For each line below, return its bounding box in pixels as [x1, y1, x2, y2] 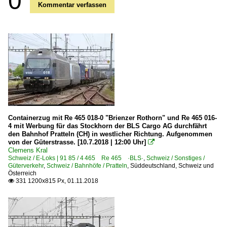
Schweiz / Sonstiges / [146, 154, 205, 162]
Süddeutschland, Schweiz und [130, 162, 214, 169]
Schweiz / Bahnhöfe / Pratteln [47, 162, 127, 169]
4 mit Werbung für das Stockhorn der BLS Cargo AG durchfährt [8, 122, 207, 130]
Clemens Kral [8, 146, 48, 154]
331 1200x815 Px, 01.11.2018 [14, 177, 98, 184]
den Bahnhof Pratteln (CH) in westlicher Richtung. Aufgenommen [8, 130, 212, 138]
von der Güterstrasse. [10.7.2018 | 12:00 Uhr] [8, 138, 146, 146]
